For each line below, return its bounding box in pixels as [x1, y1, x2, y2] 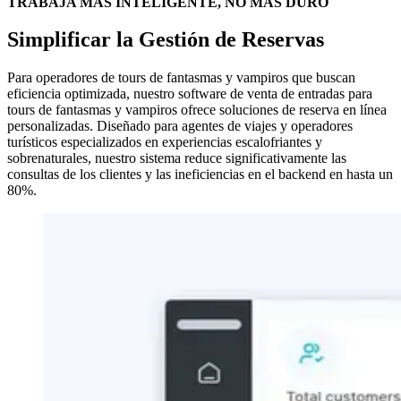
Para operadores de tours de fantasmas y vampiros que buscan [7, 70, 355, 86]
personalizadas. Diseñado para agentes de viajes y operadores [7, 118, 353, 134]
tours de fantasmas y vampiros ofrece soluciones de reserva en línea [7, 102, 387, 118]
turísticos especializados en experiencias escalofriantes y [7, 134, 322, 150]
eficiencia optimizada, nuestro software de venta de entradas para [7, 86, 372, 102]
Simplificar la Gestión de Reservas [7, 28, 324, 52]
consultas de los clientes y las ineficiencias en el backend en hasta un [7, 166, 393, 183]
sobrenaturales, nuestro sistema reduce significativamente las [7, 150, 346, 166]
